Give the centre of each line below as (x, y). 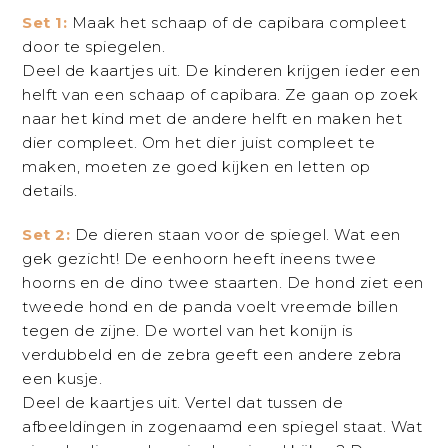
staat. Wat (383, 427)
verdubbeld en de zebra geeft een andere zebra (212, 355)
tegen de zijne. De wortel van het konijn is (187, 331)
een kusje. (62, 379)
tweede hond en (90, 307)
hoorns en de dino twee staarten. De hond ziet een (223, 283)
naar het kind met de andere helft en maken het (212, 119)
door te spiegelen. (94, 47)
